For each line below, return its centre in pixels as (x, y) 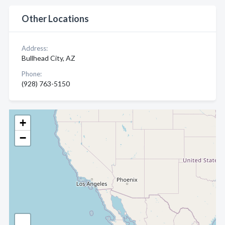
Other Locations (55, 19)
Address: (35, 48)
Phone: (32, 74)
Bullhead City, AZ (48, 58)
